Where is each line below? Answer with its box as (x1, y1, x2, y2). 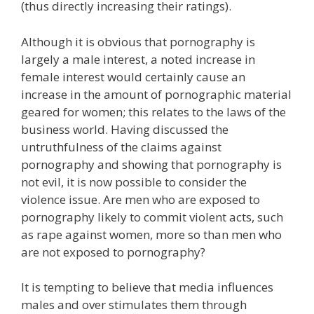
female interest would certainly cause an (21, 68, 245, 85)
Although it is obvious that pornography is (21, 33, 255, 50)
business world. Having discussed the (21, 121, 228, 137)
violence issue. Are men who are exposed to (21, 191, 260, 207)
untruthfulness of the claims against (21, 138, 221, 155)
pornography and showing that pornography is (21, 156, 282, 172)
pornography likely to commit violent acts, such (21, 208, 283, 225)
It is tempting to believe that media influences (21, 279, 273, 295)
